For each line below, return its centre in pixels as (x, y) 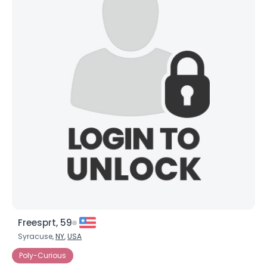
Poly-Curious (43, 255)
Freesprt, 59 (45, 223)
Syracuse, (37, 236)
